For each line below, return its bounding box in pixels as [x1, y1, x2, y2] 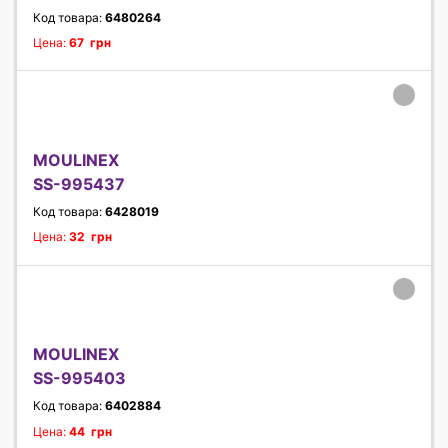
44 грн [69, 423, 112, 439]
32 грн [69, 229, 112, 245]
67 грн [69, 35, 111, 51]
